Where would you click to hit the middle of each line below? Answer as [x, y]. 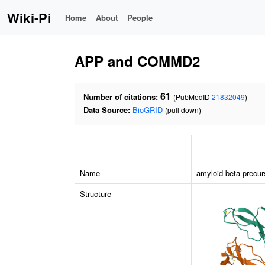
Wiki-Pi [29, 18]
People [140, 17]
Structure [96, 194]
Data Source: [107, 110]
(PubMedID [193, 97]
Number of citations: [121, 97]
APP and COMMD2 [137, 61]
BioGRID [148, 110]
